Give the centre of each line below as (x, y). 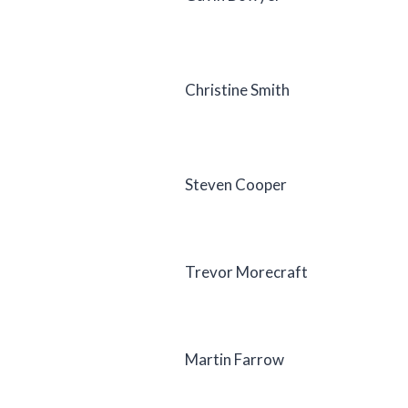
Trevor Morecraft (246, 271)
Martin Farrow (235, 359)
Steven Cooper (236, 184)
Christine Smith (237, 89)
